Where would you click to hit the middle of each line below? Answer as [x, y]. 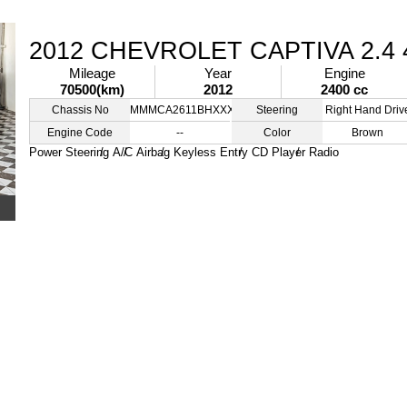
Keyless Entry [211, 152]
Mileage [92, 73]
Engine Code [80, 133]
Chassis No [80, 110]
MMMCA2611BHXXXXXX [193, 110]
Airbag [153, 152]
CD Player [278, 152]
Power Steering [69, 152]
